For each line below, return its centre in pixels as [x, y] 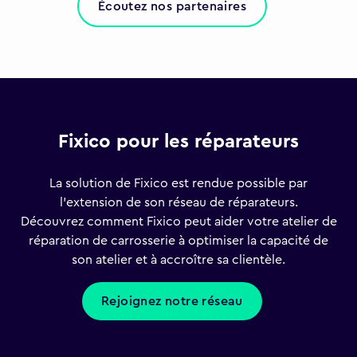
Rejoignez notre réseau [172, 302]
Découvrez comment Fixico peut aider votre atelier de [178, 222]
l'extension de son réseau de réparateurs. [178, 203]
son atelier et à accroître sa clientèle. [178, 260]
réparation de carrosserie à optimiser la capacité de [178, 241]
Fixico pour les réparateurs [178, 142]
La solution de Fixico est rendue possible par [178, 184]
